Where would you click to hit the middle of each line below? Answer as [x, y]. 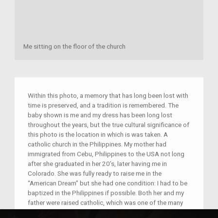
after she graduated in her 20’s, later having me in [97, 164]
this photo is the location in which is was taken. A [98, 135]
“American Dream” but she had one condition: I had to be [108, 183]
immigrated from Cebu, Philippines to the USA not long [106, 154]
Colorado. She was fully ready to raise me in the [95, 173]
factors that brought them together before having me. [104, 212]
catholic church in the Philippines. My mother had [97, 144]
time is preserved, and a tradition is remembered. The [103, 105]
